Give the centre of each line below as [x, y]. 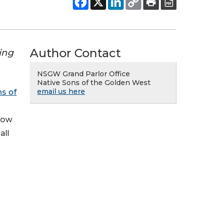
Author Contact [75, 53]
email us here [61, 91]
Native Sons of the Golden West [94, 83]
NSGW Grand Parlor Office [84, 74]
